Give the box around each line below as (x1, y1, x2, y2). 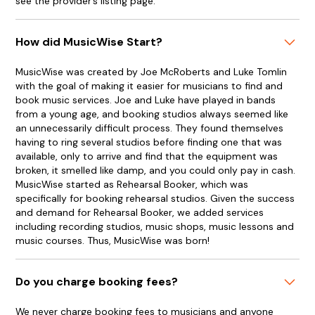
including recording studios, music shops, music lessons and (15, 220, 295, 233)
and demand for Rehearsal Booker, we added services (15, 206, 264, 219)
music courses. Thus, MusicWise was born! (15, 234, 210, 247)
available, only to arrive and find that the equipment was (15, 150, 278, 162)
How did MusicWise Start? (15, 34, 163, 49)
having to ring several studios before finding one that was (15, 136, 283, 148)
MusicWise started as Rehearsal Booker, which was (15, 178, 249, 191)
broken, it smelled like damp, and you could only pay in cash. (15, 164, 296, 176)
